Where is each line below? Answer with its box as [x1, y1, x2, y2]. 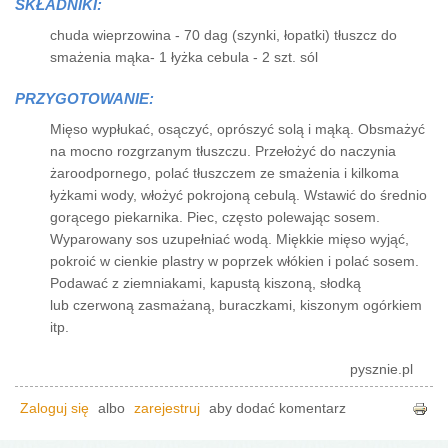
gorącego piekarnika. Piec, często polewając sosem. [50, 209, 380, 225]
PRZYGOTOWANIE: [15, 89, 158, 107]
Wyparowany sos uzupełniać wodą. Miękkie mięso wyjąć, [50, 231, 409, 247]
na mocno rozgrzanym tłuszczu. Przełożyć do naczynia [50, 143, 396, 159]
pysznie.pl [350, 361, 413, 377]
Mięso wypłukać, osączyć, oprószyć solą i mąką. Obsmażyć [50, 121, 425, 137]
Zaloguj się [20, 400, 89, 416]
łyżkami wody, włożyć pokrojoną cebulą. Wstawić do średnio [50, 187, 427, 203]
